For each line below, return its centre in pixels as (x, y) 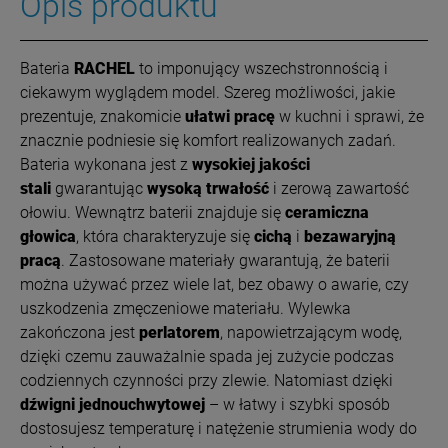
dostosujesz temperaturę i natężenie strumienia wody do (218, 428)
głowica (48, 236)
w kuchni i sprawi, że (349, 116)
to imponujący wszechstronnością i (261, 68)
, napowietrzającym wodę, (311, 332)
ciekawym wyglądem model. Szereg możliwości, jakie (207, 92)
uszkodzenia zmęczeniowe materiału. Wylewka (185, 308)
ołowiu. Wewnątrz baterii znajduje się (152, 212)
